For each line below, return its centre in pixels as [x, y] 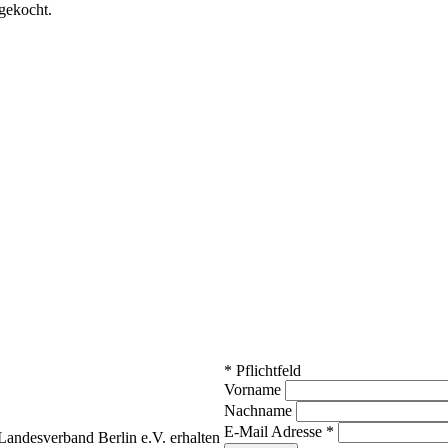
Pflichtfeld [266, 371]
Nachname [260, 411]
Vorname [254, 390]
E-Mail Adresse [275, 432]
